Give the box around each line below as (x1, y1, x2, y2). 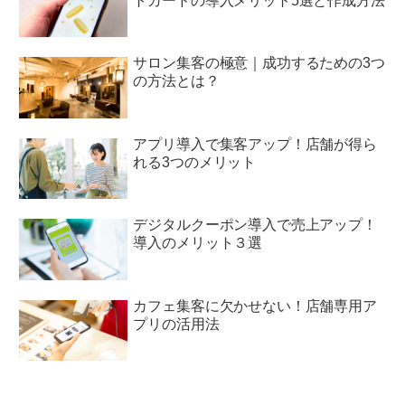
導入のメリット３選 (133, 235, 263, 250)
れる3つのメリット (133, 154, 257, 170)
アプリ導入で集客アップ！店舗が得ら (133, 136, 377, 152)
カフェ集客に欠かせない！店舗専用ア (133, 297, 377, 314)
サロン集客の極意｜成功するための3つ (133, 55, 385, 71)
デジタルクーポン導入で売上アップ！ (133, 217, 377, 232)
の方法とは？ (133, 73, 220, 89)
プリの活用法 (133, 316, 220, 332)
